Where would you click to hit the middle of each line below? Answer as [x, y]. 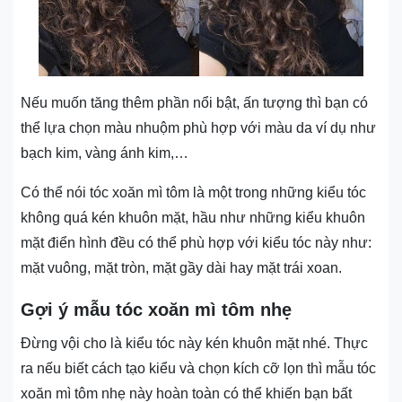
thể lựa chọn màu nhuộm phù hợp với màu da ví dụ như [198, 127]
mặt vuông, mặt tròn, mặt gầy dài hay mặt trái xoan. [181, 267]
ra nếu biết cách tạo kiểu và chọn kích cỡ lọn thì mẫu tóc [198, 368]
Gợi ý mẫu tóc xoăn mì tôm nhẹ [156, 309]
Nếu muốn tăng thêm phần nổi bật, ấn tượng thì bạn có [194, 102]
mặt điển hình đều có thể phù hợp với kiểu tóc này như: [196, 242]
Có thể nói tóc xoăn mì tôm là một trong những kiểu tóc [193, 192]
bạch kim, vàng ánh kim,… [105, 153]
